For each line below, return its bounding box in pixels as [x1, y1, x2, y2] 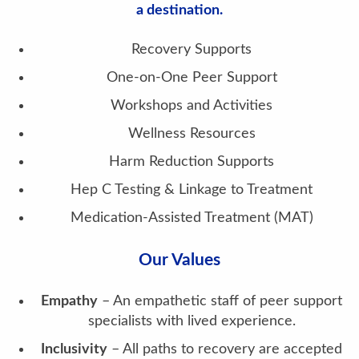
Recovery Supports [131, 42, 252, 57]
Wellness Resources [127, 127, 256, 141]
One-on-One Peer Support [106, 71, 277, 85]
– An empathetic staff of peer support [98, 294, 342, 309]
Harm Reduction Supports [109, 155, 274, 169]
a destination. [136, 3, 223, 18]
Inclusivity [41, 342, 107, 357]
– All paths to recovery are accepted [107, 342, 342, 357]
